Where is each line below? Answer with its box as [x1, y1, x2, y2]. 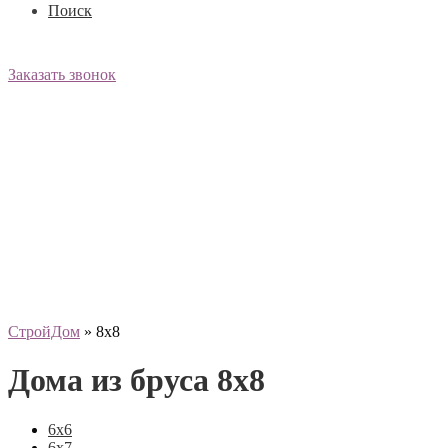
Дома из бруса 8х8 [8, 362, 265, 399]
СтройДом [8, 323, 80, 340]
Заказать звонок [8, 66, 116, 83]
